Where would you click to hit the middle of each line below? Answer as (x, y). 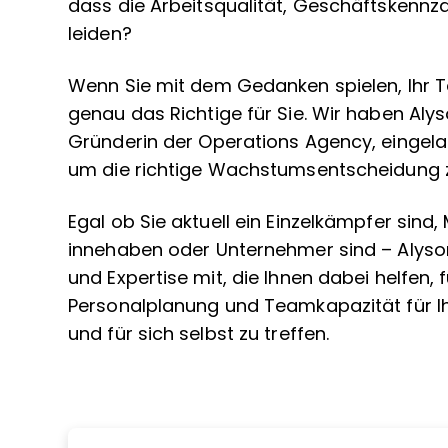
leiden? (100, 34)
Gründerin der (133, 142)
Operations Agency (285, 142)
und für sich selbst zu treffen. (199, 334)
